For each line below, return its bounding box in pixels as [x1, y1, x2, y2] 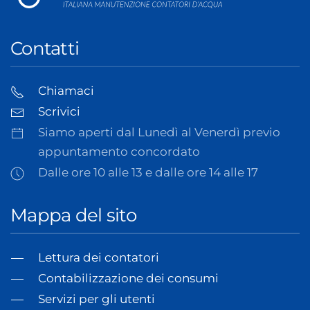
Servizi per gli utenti [38, 291, 155, 306]
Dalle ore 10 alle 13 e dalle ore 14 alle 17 [38, 165, 258, 180]
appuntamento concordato [38, 145, 200, 159]
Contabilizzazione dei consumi [38, 271, 219, 285]
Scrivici [38, 104, 80, 119]
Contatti [10, 37, 79, 60]
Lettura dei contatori [38, 250, 159, 264]
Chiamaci [38, 84, 94, 98]
